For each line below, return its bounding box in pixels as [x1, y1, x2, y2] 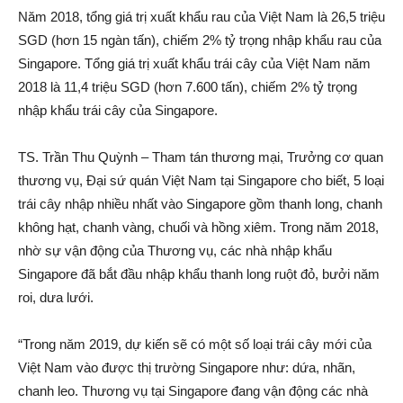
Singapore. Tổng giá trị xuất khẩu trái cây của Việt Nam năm [18, 55, 371, 71]
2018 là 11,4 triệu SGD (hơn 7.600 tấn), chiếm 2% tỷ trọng [18, 78, 357, 94]
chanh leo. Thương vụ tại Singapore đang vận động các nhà [18, 382, 368, 399]
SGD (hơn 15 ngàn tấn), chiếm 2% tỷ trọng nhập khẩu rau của [18, 31, 381, 48]
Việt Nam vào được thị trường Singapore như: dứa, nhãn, [18, 359, 355, 375]
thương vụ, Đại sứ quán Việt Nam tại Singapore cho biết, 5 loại [18, 172, 384, 188]
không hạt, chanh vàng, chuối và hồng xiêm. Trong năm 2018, [18, 219, 379, 235]
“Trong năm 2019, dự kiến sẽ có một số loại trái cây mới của [18, 336, 372, 352]
